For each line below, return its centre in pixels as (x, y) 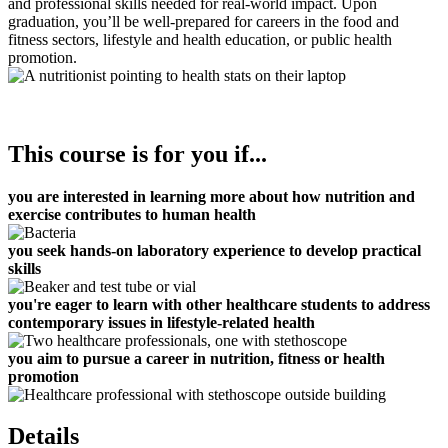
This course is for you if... (137, 153)
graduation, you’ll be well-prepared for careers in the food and (203, 21)
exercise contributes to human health (132, 214)
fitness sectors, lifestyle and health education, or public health (200, 39)
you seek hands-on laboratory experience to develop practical (214, 250)
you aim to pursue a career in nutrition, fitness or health (196, 358)
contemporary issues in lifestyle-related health (161, 322)
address (404, 304)
